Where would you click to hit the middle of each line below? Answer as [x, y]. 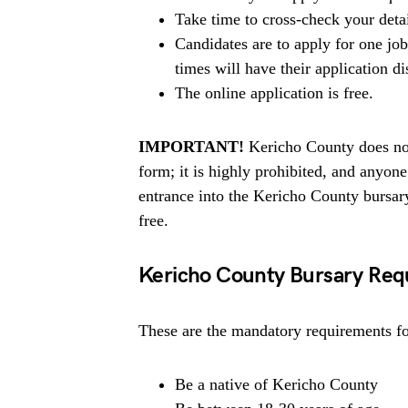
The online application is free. [274, 93]
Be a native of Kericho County [276, 384]
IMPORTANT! [191, 147]
